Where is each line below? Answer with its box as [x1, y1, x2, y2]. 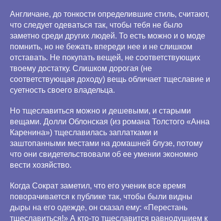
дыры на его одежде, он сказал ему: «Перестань [10, 203, 187, 212]
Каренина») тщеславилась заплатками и [10, 128, 158, 137]
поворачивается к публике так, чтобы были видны [10, 192, 192, 201]
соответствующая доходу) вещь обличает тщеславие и [10, 75, 210, 83]
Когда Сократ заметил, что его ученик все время [10, 182, 186, 190]
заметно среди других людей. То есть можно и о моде [10, 32, 205, 40]
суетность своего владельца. [10, 86, 115, 94]
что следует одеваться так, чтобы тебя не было [10, 21, 183, 29]
